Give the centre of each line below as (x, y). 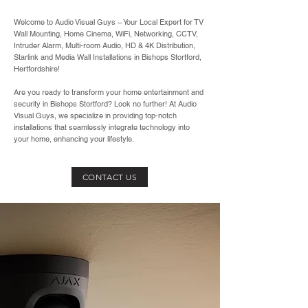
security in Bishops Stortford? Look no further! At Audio (105, 104)
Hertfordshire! (37, 69)
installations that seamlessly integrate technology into (102, 127)
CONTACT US (110, 177)
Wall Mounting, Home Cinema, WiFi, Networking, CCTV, (106, 34)
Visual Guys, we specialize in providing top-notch (95, 115)
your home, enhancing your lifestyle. (74, 139)
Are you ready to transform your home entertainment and (109, 92)
